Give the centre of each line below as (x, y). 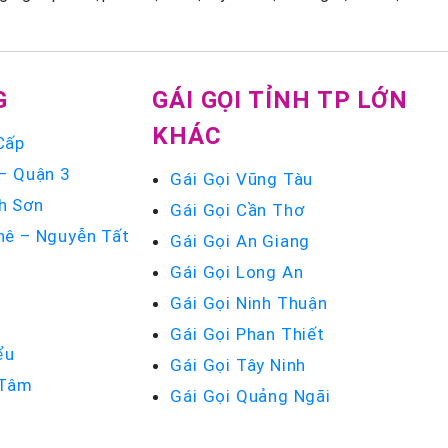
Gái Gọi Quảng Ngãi (250, 396)
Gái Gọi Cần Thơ (237, 210)
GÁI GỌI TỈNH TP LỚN (280, 99)
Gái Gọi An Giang (240, 241)
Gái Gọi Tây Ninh (238, 365)
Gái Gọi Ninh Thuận (249, 303)
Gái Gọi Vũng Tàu (242, 179)
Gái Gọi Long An (237, 272)
